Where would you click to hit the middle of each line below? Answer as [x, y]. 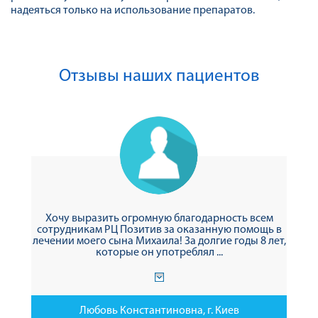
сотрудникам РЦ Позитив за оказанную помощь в [159, 230]
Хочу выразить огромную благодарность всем [159, 219]
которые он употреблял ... [159, 253]
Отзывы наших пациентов [159, 76]
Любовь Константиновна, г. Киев [159, 311]
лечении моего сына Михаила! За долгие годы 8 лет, [159, 241]
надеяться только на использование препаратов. [133, 11]
